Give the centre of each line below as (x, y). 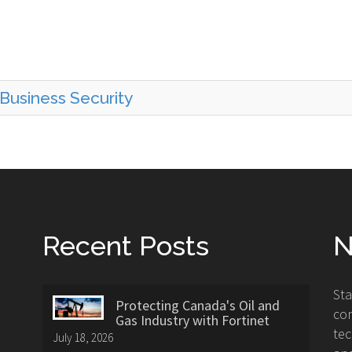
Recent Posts (126, 246)
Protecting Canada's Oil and (198, 305)
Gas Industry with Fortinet (192, 320)
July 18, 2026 (83, 337)
